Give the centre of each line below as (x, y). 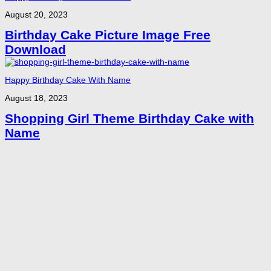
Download (35, 49)
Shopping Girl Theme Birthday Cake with (129, 118)
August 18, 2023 (36, 98)
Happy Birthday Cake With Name (68, 80)
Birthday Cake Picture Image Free (108, 34)
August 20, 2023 (36, 14)
